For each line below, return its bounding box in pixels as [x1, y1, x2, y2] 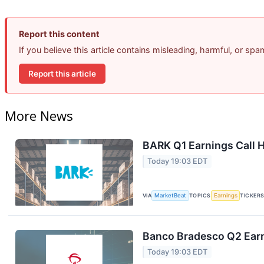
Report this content [19, 29, 100, 39]
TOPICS [189, 192, 211, 199]
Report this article [28, 68, 96, 78]
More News [5, 107, 73, 125]
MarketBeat [154, 192, 187, 199]
